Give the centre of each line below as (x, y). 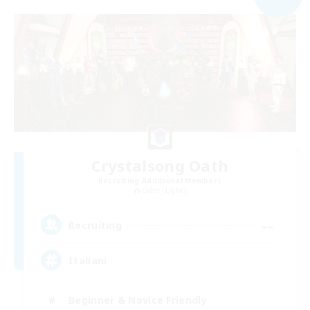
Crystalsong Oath (160, 166)
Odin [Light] (164, 191)
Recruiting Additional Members (160, 181)
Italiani (88, 260)
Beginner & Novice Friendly (138, 300)
